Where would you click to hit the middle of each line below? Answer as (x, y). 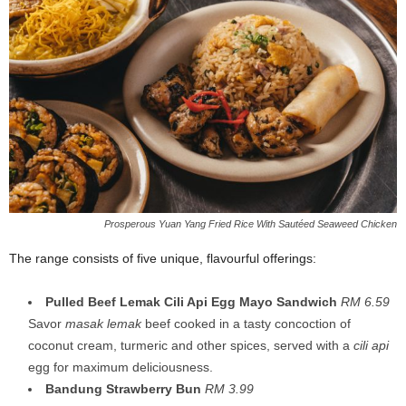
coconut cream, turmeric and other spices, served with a (191, 345)
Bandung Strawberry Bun (123, 388)
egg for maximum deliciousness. (121, 367)
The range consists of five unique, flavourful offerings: (163, 258)
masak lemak (105, 323)
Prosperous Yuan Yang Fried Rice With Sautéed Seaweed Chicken (251, 223)
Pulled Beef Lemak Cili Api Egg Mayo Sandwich (191, 301)
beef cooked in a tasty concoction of (248, 323)
